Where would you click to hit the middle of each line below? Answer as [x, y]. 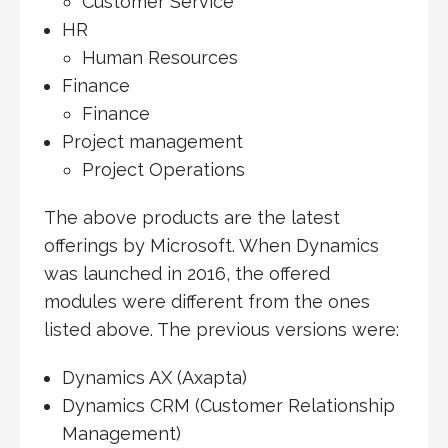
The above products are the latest [192, 218]
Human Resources [159, 58]
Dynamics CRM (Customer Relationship [228, 406]
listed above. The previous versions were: [221, 330]
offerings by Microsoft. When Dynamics [211, 246]
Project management [152, 142]
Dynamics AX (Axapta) [154, 378]
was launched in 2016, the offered [187, 274]
